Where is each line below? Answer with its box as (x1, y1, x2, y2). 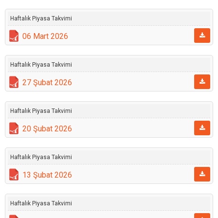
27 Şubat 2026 (22, 78, 72, 87)
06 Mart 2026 (22, 32, 68, 41)
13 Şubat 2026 (22, 170, 72, 180)
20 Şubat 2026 (22, 124, 72, 133)
